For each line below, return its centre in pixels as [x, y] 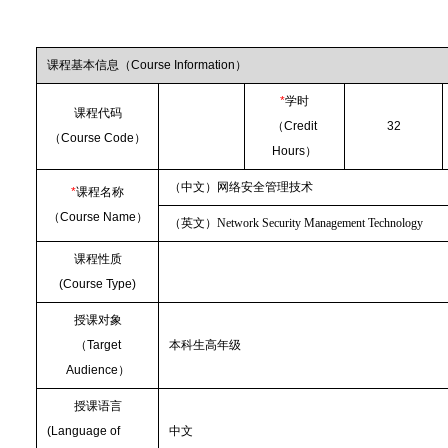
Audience [91, 370]
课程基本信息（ [89, 65]
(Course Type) [98, 284]
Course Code [98, 138]
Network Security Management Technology [320, 223]
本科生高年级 [205, 345]
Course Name [97, 217]
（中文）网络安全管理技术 [241, 187]
